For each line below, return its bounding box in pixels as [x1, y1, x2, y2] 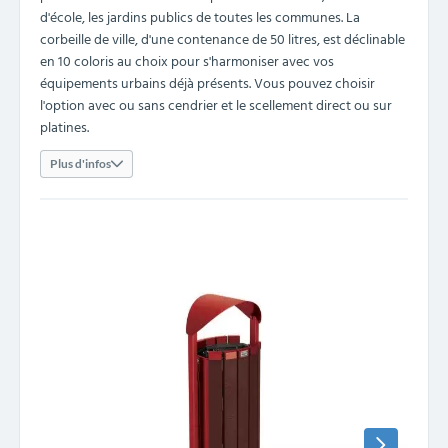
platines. [40, 117, 89, 140]
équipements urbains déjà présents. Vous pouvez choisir [40, 73, 375, 96]
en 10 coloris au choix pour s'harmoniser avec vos [40, 51, 334, 74]
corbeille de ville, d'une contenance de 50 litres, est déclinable [40, 29, 405, 52]
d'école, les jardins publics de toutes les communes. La [40, 7, 360, 30]
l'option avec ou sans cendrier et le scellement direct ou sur [40, 95, 392, 118]
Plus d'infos [50, 156, 111, 171]
